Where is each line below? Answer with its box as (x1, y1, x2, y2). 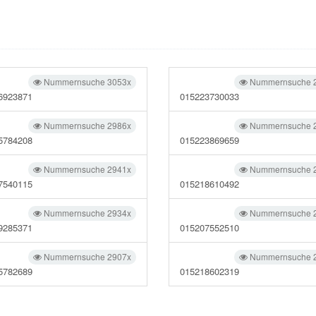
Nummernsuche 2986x (41, 119, 131, 131)
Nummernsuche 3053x (41, 75, 131, 87)
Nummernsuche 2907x (41, 250, 131, 262)
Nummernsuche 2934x (41, 207, 131, 219)
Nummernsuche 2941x (41, 163, 131, 175)
